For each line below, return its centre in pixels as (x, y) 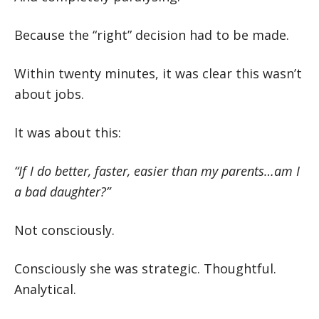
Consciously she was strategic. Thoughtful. (145, 268)
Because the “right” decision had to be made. (152, 35)
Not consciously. (64, 230)
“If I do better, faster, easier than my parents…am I (157, 171)
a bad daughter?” (62, 192)
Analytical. (45, 289)
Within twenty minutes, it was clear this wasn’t (158, 73)
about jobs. (49, 94)
